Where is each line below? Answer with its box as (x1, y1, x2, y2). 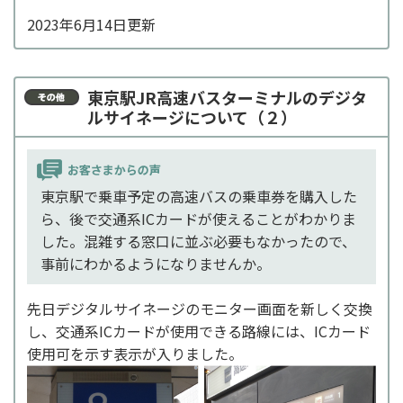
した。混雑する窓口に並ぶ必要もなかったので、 (40, 229, 356, 252)
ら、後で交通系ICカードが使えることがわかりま (40, 207, 356, 229)
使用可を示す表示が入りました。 (27, 342, 243, 364)
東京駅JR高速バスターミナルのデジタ (87, 85, 367, 109)
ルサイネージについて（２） (87, 104, 297, 129)
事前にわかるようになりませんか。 (40, 252, 271, 274)
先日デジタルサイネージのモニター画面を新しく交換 (27, 297, 372, 319)
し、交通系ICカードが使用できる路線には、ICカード (27, 319, 371, 342)
